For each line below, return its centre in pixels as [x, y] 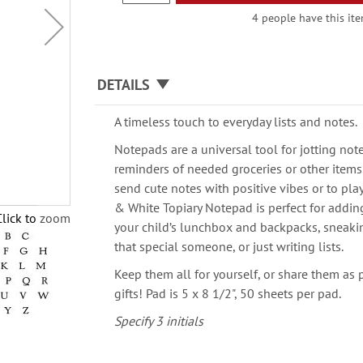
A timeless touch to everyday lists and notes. [236, 122]
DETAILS [124, 85]
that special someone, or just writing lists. [229, 246]
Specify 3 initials [159, 321]
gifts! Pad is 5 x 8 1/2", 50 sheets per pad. [228, 293]
